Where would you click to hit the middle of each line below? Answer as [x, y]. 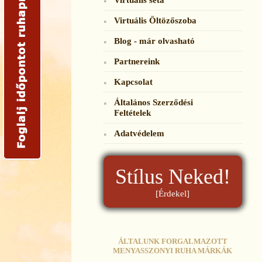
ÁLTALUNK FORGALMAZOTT [173, 241]
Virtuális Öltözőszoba [155, 20]
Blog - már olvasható [154, 41]
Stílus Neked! [173, 177]
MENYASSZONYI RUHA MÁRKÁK [173, 251]
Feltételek [132, 113]
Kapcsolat [133, 82]
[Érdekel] [173, 194]
